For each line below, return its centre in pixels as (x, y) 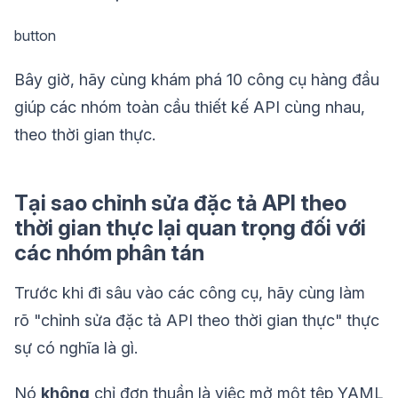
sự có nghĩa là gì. (76, 348)
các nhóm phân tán (109, 253)
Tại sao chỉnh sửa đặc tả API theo (180, 203)
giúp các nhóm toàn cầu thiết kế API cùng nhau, (190, 107)
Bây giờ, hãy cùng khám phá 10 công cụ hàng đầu (197, 80)
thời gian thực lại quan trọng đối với (190, 228)
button (35, 36)
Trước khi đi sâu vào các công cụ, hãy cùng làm (190, 293)
